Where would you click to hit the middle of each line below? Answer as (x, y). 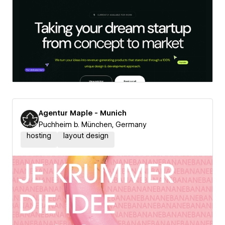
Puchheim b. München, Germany (93, 125)
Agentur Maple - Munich (83, 113)
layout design (86, 136)
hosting (39, 136)
